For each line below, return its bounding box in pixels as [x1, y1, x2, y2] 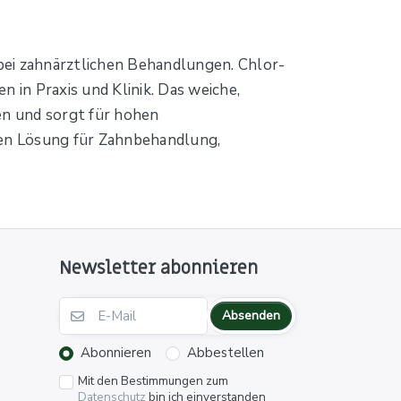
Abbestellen [186, 344, 264, 363]
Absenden [222, 307, 281, 325]
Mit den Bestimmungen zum [78, 372, 229, 390]
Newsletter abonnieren [58, 257, 258, 281]
